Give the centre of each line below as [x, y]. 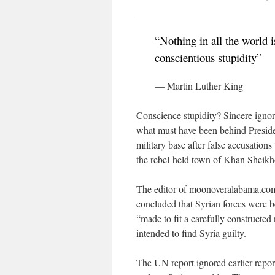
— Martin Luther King [199, 86]
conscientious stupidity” [208, 58]
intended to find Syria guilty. [191, 233]
